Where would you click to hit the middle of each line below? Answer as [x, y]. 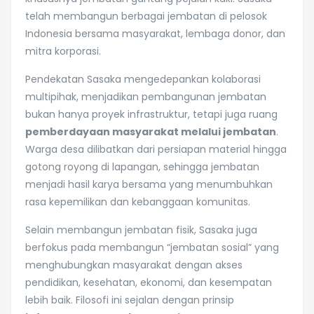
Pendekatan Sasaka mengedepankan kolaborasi [143, 79]
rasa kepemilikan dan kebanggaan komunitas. [138, 202]
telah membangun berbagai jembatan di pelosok [146, 16]
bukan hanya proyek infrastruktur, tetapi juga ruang [151, 114]
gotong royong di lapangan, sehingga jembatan [142, 167]
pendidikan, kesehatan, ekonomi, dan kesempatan [149, 282]
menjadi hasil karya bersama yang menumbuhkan [149, 184]
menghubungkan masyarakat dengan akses [134, 265]
